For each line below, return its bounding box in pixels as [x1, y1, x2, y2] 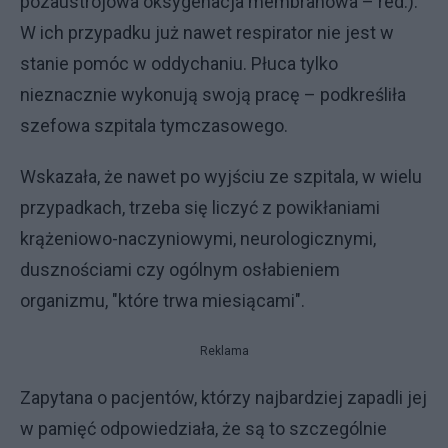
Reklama [199, 343, 249, 358]
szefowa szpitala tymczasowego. [20, 114, 288, 136]
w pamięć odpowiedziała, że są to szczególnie [20, 417, 387, 439]
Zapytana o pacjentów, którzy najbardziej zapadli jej [20, 386, 427, 408]
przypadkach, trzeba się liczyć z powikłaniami [20, 196, 380, 218]
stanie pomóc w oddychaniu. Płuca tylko [20, 52, 338, 74]
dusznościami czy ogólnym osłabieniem [20, 258, 340, 280]
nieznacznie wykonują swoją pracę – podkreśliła [20, 83, 406, 105]
